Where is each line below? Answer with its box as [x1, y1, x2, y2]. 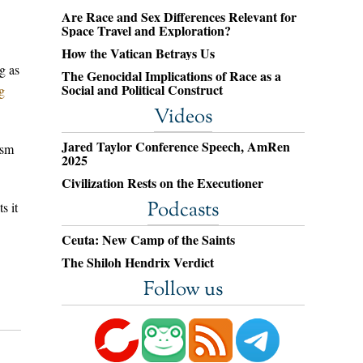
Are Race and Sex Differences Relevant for [62, 7, 297, 26]
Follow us [143, 276, 223, 304]
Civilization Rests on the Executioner [62, 173, 263, 192]
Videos [154, 104, 212, 131]
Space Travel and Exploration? [62, 21, 231, 40]
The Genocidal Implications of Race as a [62, 66, 281, 85]
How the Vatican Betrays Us [62, 44, 215, 62]
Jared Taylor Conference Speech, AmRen [62, 137, 290, 156]
